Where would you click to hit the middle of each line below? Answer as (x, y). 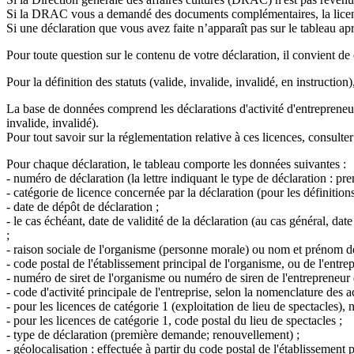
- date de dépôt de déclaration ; (83, 206)
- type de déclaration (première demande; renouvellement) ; (153, 334)
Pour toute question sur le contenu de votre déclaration (141, 55)
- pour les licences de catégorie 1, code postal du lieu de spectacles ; (174, 320)
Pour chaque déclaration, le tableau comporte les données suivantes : (176, 164)
